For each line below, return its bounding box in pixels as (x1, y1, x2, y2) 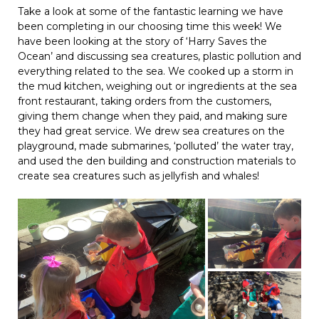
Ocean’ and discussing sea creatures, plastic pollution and (18, 50, 301, 63)
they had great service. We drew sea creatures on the (18, 125, 285, 137)
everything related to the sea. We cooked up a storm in (18, 65, 293, 78)
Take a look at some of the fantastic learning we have (18, 5, 283, 18)
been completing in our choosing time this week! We (18, 20, 282, 33)
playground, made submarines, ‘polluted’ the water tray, (18, 140, 293, 152)
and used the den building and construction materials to (18, 155, 296, 167)
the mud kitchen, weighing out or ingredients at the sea (18, 80, 297, 93)
